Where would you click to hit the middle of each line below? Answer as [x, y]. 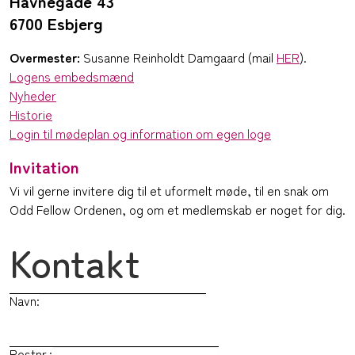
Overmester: [45, 57]
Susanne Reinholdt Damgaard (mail [178, 57]
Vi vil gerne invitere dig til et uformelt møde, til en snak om [169, 191]
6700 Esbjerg [56, 23]
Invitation [44, 167]
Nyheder [33, 95]
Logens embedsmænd [72, 76]
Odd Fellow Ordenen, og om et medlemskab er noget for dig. [177, 210]
